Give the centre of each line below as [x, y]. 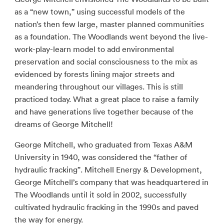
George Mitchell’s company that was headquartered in [111, 182]
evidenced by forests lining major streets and [94, 74]
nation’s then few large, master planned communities [109, 24]
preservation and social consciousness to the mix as [106, 61]
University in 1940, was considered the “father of [100, 157]
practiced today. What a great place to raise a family [106, 99]
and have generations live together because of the [104, 111]
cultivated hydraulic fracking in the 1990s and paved [106, 207]
